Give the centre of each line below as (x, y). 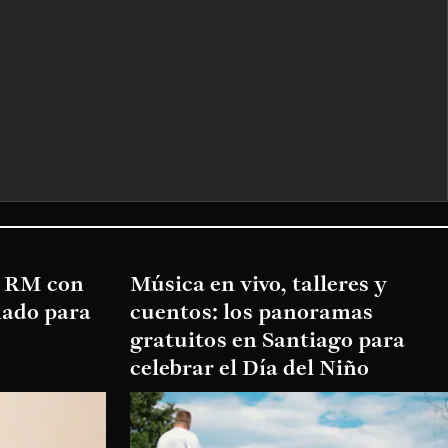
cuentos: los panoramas (251, 313)
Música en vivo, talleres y (258, 285)
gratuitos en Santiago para (267, 341)
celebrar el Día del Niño (249, 369)
